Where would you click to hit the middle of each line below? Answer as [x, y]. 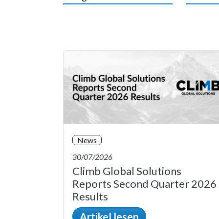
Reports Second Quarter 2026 [144, 184]
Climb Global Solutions [127, 171]
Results [90, 197]
